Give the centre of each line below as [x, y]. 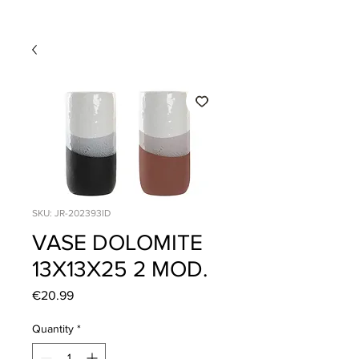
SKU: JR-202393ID [71, 213]
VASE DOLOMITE [117, 242]
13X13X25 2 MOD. [120, 268]
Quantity [53, 328]
